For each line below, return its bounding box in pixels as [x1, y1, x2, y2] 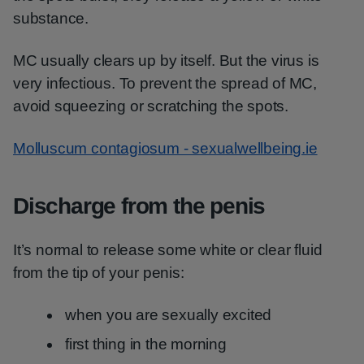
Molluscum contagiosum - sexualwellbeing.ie [13, 140, 318, 157]
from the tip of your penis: [13, 264, 184, 281]
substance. [13, 10, 89, 27]
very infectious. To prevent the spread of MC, [13, 75, 317, 92]
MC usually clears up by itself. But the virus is [13, 52, 319, 69]
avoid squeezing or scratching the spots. [13, 97, 288, 115]
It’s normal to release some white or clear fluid [13, 241, 323, 258]
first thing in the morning [65, 336, 227, 353]
